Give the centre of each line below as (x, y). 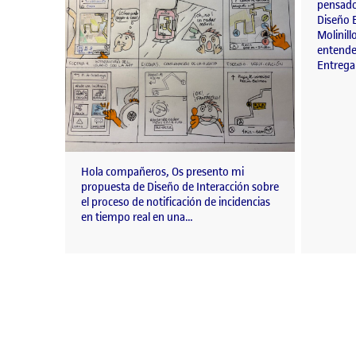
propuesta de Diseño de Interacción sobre (180, 188)
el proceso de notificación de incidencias (176, 203)
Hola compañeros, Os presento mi (163, 172)
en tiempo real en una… (137, 218)
